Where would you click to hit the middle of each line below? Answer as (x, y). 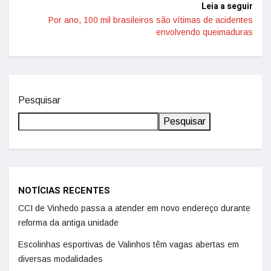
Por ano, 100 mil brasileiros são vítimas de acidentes (151, 20)
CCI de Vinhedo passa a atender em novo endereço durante (134, 208)
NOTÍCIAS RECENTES (64, 191)
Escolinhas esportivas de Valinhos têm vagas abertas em (129, 244)
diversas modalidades (60, 259)
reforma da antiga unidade (68, 223)
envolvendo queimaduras (204, 32)
